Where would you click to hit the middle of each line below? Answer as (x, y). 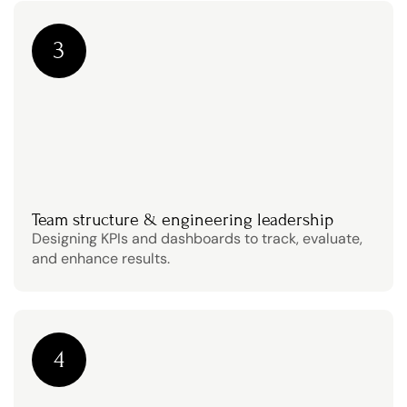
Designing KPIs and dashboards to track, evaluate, (197, 238)
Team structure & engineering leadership (183, 219)
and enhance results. (101, 258)
